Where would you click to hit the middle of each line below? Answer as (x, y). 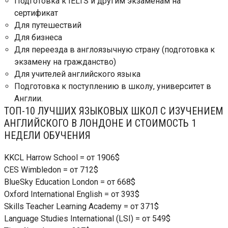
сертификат (36, 13)
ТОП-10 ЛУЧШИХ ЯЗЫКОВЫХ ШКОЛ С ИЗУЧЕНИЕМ (114, 111)
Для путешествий (48, 25)
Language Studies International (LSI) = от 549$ (87, 218)
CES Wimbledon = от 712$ (51, 169)
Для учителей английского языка (77, 74)
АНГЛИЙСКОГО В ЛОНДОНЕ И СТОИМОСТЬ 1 (100, 123)
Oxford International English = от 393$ (72, 194)
